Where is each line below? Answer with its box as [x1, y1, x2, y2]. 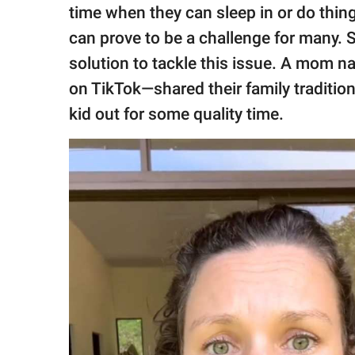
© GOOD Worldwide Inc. [27, 49, 131, 63]
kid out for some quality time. [69, 105, 284, 124]
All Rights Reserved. [27, 64, 115, 78]
